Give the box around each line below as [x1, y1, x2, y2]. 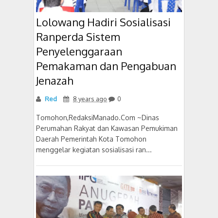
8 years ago [73, 95, 107, 103]
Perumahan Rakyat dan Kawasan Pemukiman [36, 124, 178, 132]
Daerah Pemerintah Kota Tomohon [36, 135, 146, 143]
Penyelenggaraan [36, 44, 122, 58]
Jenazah [36, 73, 73, 87]
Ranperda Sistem [36, 30, 120, 43]
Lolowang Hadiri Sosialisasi [36, 15, 171, 29]
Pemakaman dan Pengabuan [36, 59, 176, 73]
